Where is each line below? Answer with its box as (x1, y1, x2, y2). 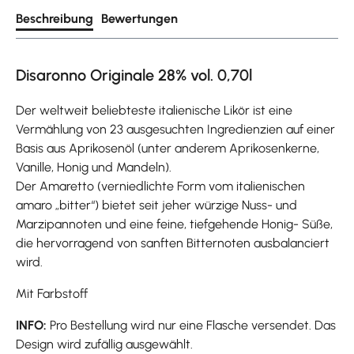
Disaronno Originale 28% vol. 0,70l (16, 65, 252, 85)
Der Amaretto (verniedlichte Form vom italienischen (16, 178, 305, 194)
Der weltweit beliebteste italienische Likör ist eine (16, 102, 292, 118)
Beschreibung (16, 10, 93, 26)
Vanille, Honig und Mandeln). (16, 159, 171, 175)
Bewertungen (101, 10, 178, 26)
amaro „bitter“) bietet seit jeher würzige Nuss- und (16, 197, 297, 213)
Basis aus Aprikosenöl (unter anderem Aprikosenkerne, (16, 140, 319, 156)
